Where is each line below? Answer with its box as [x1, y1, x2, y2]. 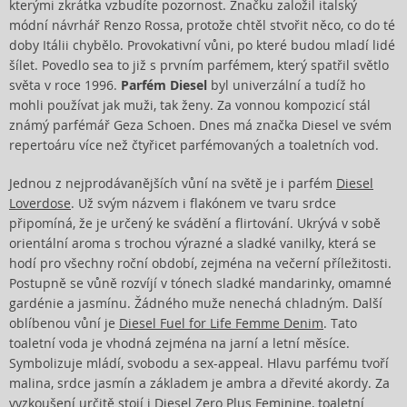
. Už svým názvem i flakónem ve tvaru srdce [71, 195, 336, 212]
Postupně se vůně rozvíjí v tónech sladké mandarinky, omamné [9, 275, 392, 292]
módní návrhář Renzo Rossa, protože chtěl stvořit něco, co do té [9, 17, 395, 34]
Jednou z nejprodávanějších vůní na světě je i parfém [9, 175, 336, 192]
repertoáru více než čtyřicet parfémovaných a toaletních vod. [9, 137, 379, 154]
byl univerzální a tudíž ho [207, 77, 365, 94]
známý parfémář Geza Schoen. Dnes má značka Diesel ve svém [9, 117, 392, 134]
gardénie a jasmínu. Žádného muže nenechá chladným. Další [9, 295, 382, 312]
